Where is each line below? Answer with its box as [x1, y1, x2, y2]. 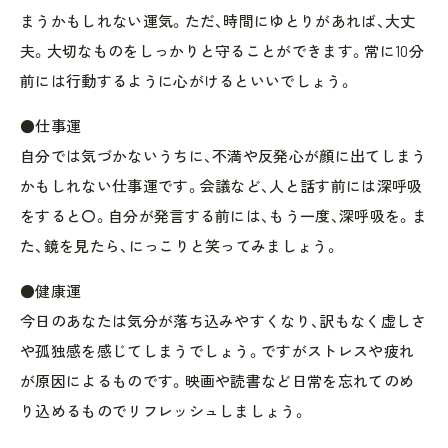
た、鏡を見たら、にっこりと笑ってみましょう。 [20, 236, 340, 255]
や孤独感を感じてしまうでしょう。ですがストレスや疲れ [20, 341, 415, 360]
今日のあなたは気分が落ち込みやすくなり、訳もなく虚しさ [20, 311, 427, 330]
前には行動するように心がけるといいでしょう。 [20, 71, 354, 90]
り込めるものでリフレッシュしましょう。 [20, 401, 308, 420]
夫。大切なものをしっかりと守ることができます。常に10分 [20, 41, 424, 60]
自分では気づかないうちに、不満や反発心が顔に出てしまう [20, 146, 427, 165]
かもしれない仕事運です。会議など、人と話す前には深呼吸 [20, 176, 423, 195]
